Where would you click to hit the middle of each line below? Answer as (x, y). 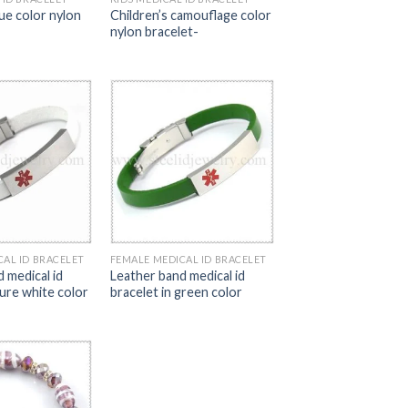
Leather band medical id (177, 275)
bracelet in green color (176, 291)
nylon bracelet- (154, 32)
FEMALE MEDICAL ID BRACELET (188, 259)
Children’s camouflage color (190, 15)
